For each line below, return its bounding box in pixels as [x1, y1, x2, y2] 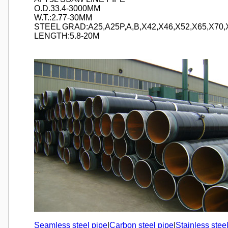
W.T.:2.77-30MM [34, 13, 92, 22]
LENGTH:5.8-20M [34, 32, 99, 40]
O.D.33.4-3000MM [34, 4, 100, 13]
